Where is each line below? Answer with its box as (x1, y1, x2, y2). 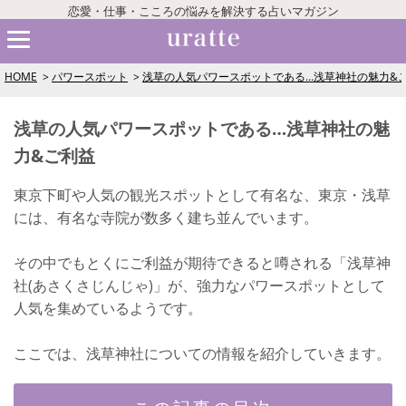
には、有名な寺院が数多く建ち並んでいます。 (14, 208, 318, 227)
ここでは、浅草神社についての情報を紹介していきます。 (14, 343, 391, 363)
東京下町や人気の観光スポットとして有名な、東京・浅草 (14, 185, 391, 205)
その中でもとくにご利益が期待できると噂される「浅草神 (14, 253, 391, 273)
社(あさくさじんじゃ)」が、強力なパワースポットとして (14, 275, 385, 295)
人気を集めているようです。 (14, 298, 202, 318)
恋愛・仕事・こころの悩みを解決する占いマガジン (67, 3, 339, 19)
